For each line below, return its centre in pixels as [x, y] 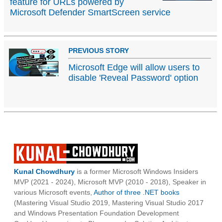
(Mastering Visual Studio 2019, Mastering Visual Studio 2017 [109, 203]
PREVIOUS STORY [99, 51]
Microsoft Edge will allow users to [134, 68]
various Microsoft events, [54, 193]
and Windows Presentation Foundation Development [96, 213]
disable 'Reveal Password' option [133, 78]
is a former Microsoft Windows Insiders [137, 172]
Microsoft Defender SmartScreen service [90, 13]
